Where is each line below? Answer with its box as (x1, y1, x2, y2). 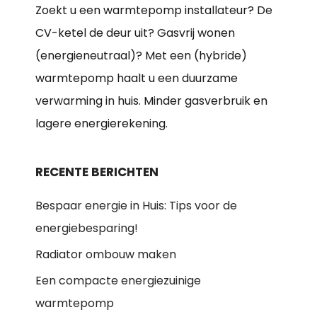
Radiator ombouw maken (35, 246, 176, 263)
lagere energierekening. (35, 115, 168, 132)
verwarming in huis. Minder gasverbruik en (35, 92, 267, 109)
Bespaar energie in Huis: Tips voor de (35, 197, 237, 214)
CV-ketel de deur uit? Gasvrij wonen (35, 24, 235, 41)
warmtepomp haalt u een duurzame (35, 69, 238, 86)
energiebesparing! (35, 219, 138, 236)
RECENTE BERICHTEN (35, 163, 158, 180)
